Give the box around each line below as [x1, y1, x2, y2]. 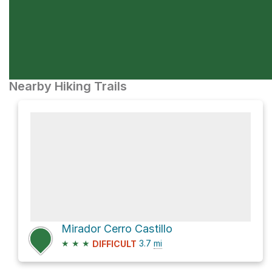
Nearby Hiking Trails [9, 79, 127, 93]
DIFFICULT [92, 239, 137, 250]
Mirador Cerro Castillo [61, 222, 172, 235]
